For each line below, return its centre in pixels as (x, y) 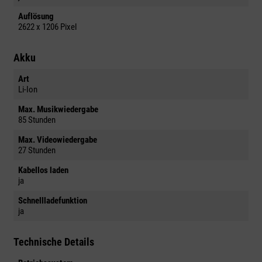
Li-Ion (28, 90)
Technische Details (54, 242)
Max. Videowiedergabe (58, 140)
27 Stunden (37, 151)
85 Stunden (37, 120)
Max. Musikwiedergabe (58, 110)
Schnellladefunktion (53, 201)
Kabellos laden (43, 170)
